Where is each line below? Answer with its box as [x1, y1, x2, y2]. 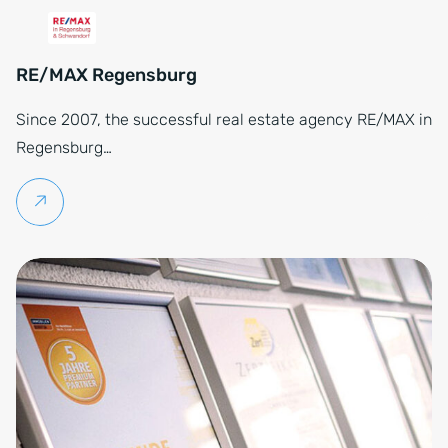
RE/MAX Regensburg [16, 64, 197, 86]
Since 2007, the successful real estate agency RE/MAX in [16, 110, 432, 129]
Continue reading [47, 192, 182, 211]
